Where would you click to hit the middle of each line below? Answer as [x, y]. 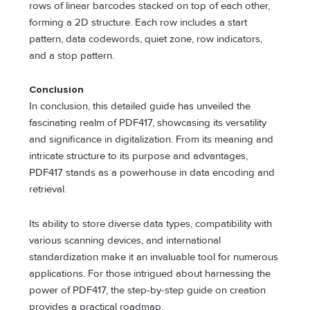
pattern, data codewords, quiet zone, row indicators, [146, 39]
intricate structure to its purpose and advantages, [139, 156]
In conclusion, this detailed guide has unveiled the [140, 107]
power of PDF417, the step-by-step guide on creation [148, 290]
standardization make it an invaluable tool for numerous [154, 257]
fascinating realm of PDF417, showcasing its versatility [148, 123]
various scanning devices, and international [125, 240]
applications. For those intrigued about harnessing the [150, 273]
